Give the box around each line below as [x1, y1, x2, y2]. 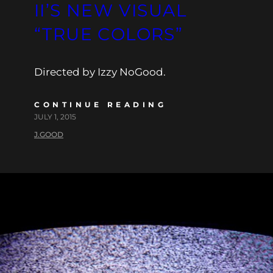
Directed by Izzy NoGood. [34, 65, 166, 78]
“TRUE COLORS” [34, 23, 183, 44]
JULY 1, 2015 [34, 112, 76, 121]
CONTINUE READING [34, 99, 166, 109]
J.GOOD [34, 129, 63, 139]
